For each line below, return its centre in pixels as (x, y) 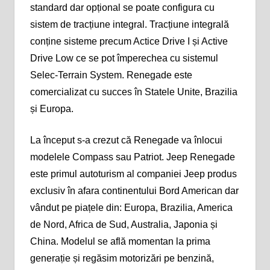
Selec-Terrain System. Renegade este (111, 75)
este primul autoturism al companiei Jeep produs (133, 174)
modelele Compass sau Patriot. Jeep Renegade (132, 157)
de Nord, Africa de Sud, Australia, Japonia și (124, 224)
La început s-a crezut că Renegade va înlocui (126, 140)
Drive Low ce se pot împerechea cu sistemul (124, 58)
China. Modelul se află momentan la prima (120, 241)
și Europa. (52, 108)
